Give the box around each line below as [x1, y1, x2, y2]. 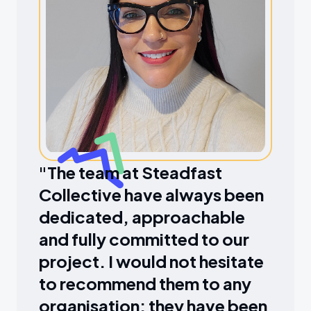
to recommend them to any [39, 273, 251, 294]
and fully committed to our [39, 228, 249, 249]
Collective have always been [39, 184, 264, 205]
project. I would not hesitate [39, 251, 264, 271]
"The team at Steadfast [39, 162, 222, 183]
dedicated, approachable [39, 206, 245, 227]
